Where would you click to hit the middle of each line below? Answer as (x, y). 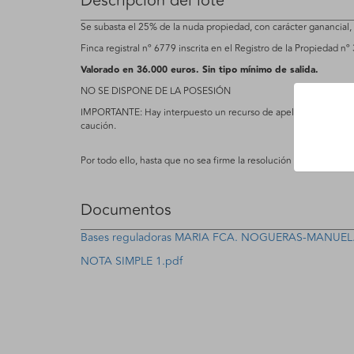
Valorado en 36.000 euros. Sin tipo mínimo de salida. (200, 70)
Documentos (126, 210)
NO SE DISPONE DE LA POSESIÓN (156, 91)
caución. (98, 126)
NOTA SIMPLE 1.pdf (132, 261)
